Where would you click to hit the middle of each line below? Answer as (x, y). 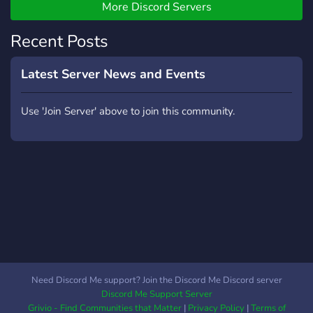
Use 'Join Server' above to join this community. (128, 111)
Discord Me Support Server (156, 294)
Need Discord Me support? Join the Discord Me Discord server (156, 280)
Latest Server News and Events (113, 74)
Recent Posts (59, 41)
